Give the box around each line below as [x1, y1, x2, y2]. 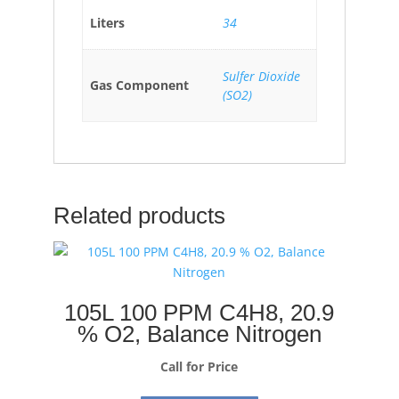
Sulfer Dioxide [223, 68, 300, 85]
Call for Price [160, 358, 239, 375]
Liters [90, 14, 125, 31]
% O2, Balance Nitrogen [77, 321, 322, 347]
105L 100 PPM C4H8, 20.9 [64, 299, 335, 326]
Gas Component [90, 77, 189, 94]
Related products [53, 202, 225, 229]
